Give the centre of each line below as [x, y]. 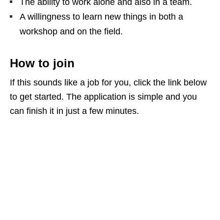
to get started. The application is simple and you [103, 97]
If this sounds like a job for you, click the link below [108, 83]
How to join [42, 63]
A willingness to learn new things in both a [101, 17]
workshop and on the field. [71, 32]
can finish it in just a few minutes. [74, 111]
